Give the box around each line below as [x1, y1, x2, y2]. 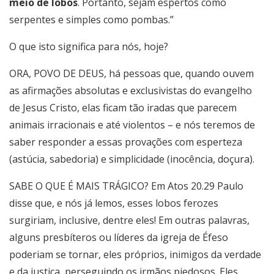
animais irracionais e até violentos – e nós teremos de [9, 118, 255, 132]
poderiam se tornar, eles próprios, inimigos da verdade [9, 248, 261, 262]
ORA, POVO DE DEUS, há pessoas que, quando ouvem [9, 67, 254, 81]
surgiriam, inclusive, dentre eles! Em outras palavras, [9, 213, 250, 228]
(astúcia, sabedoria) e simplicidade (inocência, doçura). [9, 152, 254, 166]
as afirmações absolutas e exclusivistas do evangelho [9, 84, 252, 98]
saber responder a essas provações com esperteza [9, 135, 242, 149]
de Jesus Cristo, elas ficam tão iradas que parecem [9, 101, 237, 115]
